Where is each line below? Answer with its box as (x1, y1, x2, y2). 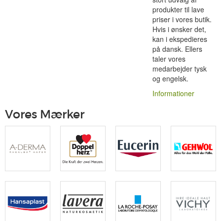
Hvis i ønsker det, (152, 24, 206, 35)
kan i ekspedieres (152, 34, 207, 44)
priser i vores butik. (152, 14, 212, 25)
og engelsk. (152, 74, 188, 84)
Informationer (152, 88, 194, 99)
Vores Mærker (5, 107, 84, 122)
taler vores (152, 54, 185, 64)
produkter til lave (152, 4, 204, 15)
